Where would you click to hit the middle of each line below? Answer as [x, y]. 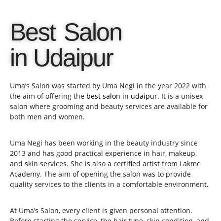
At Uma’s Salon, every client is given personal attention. [101, 210]
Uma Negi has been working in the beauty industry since [104, 143]
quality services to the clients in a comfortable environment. [109, 184]
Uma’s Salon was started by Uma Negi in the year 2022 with [108, 86]
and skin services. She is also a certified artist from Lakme [105, 164]
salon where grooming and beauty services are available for [109, 106]
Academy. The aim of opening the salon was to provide [100, 174]
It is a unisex [182, 96]
